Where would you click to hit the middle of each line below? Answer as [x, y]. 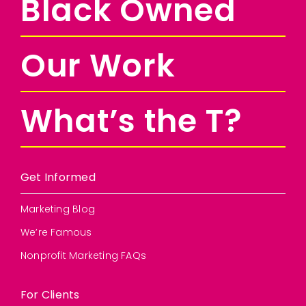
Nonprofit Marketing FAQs [83, 256]
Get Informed [58, 178]
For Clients [50, 295]
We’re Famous [56, 233]
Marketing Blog [57, 209]
